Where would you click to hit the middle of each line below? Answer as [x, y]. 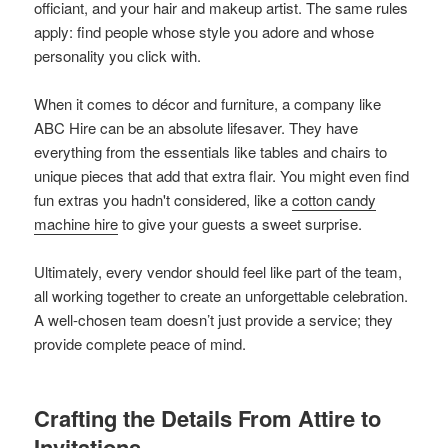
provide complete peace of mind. [140, 343]
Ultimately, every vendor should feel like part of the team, [218, 271]
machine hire [76, 223]
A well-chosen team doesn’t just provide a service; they [214, 319]
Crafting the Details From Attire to [208, 417]
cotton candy [334, 199]
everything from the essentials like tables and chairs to [211, 151]
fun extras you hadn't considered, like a [163, 199]
